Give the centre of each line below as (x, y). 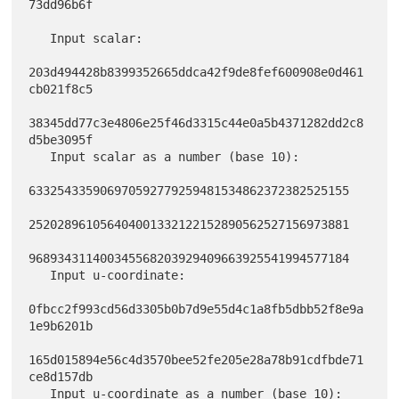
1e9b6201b (61, 326)
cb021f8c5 (61, 89)
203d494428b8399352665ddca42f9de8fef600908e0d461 (196, 72)
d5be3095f (61, 139)
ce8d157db (61, 376)
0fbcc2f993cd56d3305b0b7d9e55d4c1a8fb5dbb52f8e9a (196, 309)
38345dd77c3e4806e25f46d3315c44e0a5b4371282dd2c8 (196, 122)
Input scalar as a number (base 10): (40, 156)
